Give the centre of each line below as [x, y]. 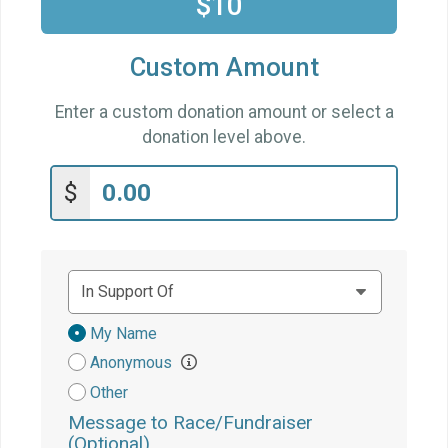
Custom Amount [224, 67]
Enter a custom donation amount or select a [224, 111]
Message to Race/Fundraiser [190, 422]
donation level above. [224, 136]
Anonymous [133, 362]
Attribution [108, 352]
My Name [123, 333]
